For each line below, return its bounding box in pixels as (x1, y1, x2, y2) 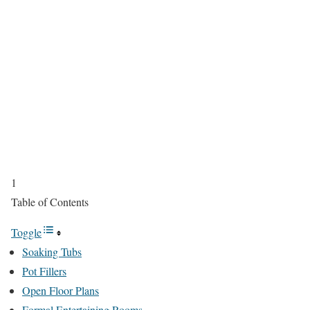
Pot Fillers (22, 264, 66, 278)
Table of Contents (11, 194, 89, 209)
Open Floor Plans (22, 283, 99, 298)
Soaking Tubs (22, 244, 82, 259)
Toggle (11, 225, 42, 239)
